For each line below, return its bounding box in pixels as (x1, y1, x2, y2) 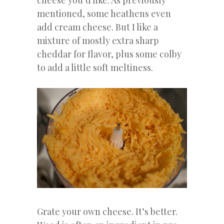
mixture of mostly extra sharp (37, 34, 159, 47)
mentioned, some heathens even (37, 7, 171, 20)
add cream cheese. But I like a (37, 21, 158, 33)
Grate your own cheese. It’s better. (37, 205, 177, 217)
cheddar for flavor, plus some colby (37, 48, 181, 60)
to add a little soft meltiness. (37, 61, 153, 74)
